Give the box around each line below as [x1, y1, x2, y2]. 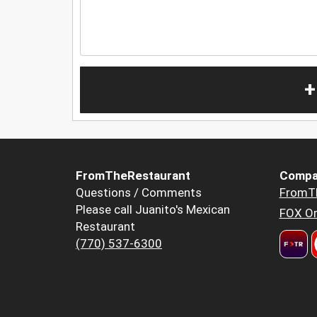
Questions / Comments [76, 185, 202, 200]
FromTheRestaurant [76, 168, 190, 183]
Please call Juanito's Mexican [76, 202, 230, 217]
